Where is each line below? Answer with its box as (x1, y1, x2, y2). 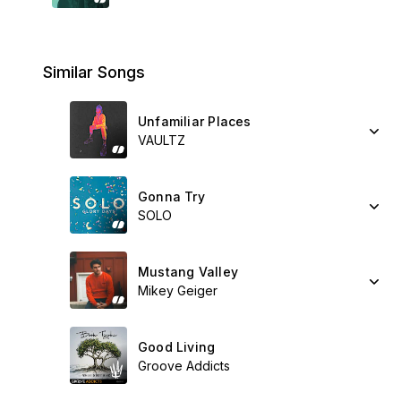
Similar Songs (43, 63, 145, 81)
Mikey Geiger (138, 283, 218, 298)
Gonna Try (138, 189, 205, 204)
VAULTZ (138, 132, 185, 148)
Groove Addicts (138, 358, 230, 373)
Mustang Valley (138, 264, 238, 279)
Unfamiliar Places (138, 114, 252, 129)
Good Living (138, 339, 216, 354)
